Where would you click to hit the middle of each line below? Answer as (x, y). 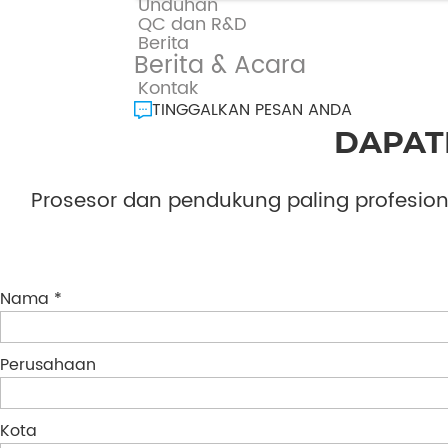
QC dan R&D (193, 24)
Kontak (168, 88)
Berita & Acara (220, 65)
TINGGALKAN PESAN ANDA (252, 109)
